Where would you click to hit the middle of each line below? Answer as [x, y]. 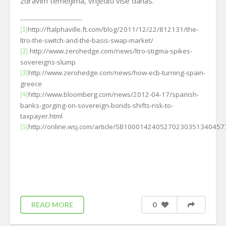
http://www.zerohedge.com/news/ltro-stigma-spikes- [110, 51]
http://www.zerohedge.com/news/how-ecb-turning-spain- [117, 73]
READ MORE [52, 205]
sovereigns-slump [48, 62]
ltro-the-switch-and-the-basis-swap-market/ [87, 40]
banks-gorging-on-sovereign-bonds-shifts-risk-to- [97, 105]
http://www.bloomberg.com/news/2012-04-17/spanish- [114, 94]
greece [31, 84]
